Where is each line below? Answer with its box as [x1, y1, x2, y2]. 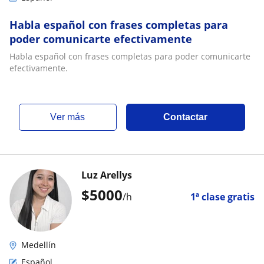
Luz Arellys [81, 168, 132, 181]
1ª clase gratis [190, 190, 255, 203]
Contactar [163, 111, 208, 122]
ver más [57, 111, 85, 122]
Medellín [21, 239, 56, 250]
